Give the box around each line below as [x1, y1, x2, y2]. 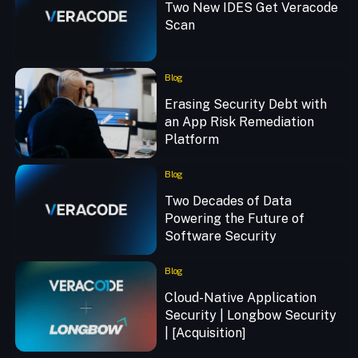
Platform [164, 132, 219, 148]
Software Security [164, 229, 276, 245]
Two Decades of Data [164, 193, 292, 209]
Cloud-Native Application [164, 289, 316, 305]
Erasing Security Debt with [164, 97, 327, 113]
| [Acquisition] [164, 324, 246, 340]
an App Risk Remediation [164, 114, 314, 130]
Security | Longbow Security [164, 307, 336, 323]
